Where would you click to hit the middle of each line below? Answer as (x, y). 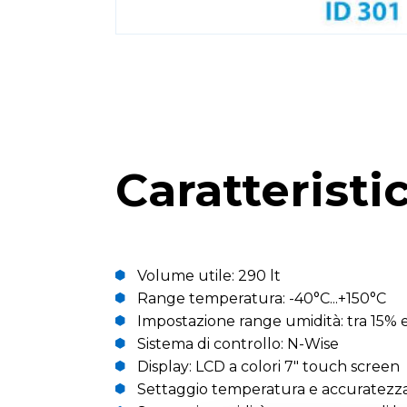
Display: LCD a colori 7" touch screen (268, 367)
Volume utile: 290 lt (209, 276)
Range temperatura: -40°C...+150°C (262, 298)
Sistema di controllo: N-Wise (238, 344)
